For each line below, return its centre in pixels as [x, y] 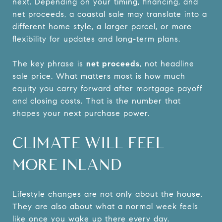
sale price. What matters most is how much [99, 76]
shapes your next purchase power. [81, 113]
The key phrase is [49, 63]
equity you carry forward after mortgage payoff [108, 88]
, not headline [167, 63]
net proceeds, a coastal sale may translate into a [110, 14]
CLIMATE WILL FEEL [89, 142]
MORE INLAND [67, 164]
